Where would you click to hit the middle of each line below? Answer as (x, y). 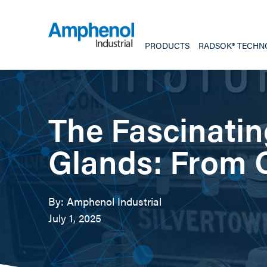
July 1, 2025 (74, 218)
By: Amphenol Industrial (105, 201)
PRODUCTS (167, 45)
